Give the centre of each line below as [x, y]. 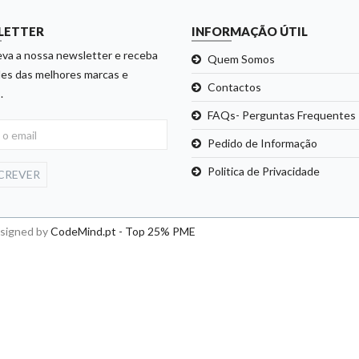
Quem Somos [241, 59]
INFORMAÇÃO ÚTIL [250, 31]
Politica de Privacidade [264, 171]
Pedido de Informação [262, 143]
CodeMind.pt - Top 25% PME [123, 231]
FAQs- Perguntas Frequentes [282, 115]
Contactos [234, 87]
